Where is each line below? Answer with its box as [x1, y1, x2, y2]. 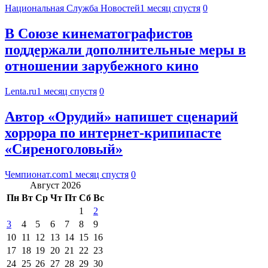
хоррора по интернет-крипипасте [5, 125, 221, 141]
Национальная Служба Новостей [5, 3, 140, 14]
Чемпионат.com [5, 169, 68, 179]
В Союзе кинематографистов [5, 26, 193, 42]
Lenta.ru [5, 86, 36, 97]
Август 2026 [30, 179, 81, 190]
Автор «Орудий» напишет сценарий [5, 109, 238, 125]
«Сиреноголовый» [5, 141, 123, 157]
